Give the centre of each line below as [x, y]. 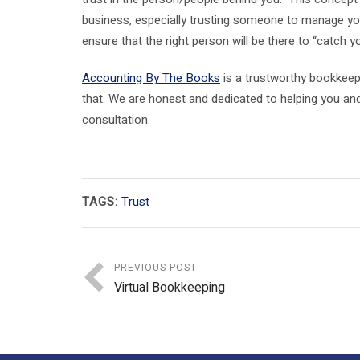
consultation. [116, 120]
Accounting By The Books [151, 78]
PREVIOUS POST [155, 268]
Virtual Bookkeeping [170, 288]
